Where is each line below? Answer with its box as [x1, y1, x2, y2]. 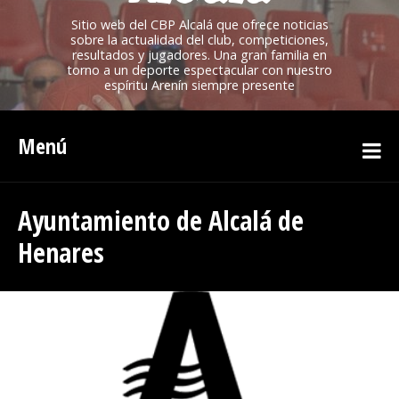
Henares [18, 234, 104, 271]
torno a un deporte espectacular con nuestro [67, 61, 332, 78]
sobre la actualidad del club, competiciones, [70, 31, 329, 48]
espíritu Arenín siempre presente [104, 77, 295, 94]
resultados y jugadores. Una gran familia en [72, 46, 327, 63]
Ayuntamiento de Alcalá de [18, 202, 304, 239]
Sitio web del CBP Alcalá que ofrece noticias [70, 16, 329, 33]
